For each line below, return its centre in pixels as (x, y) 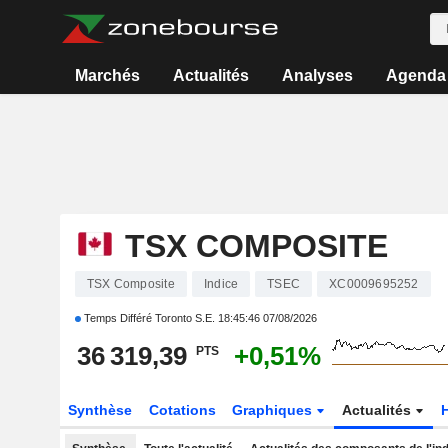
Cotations (182, 410)
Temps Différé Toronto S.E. (149, 318)
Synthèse (99, 410)
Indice (221, 284)
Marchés (108, 75)
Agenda (415, 75)
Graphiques (274, 410)
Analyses (317, 75)
